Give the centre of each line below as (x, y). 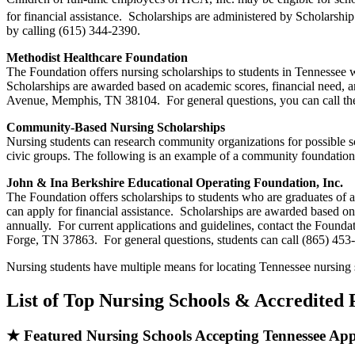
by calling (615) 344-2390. (73, 31)
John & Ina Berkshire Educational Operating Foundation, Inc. (175, 183)
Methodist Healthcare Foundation (97, 58)
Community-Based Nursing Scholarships (116, 128)
